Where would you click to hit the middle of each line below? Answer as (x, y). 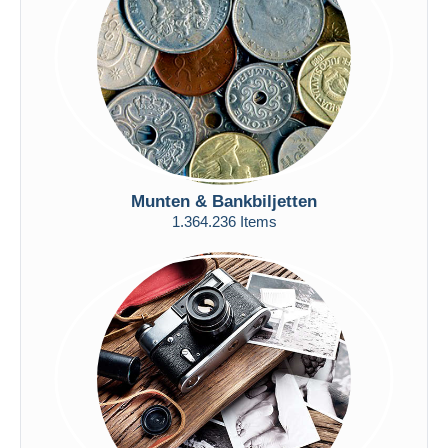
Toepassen (224, 33)
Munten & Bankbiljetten (224, 201)
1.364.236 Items (224, 221)
